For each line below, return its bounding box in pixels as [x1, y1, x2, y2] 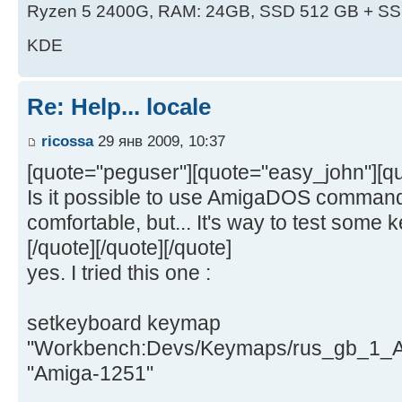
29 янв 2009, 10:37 [93, 131, 225, 150]
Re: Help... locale [27, 93, 211, 121]
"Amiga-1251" [27, 361, 153, 385]
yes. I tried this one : [27, 260, 211, 284]
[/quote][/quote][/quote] [27, 235, 232, 259]
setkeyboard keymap [27, 310, 221, 335]
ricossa [41, 131, 93, 150]
